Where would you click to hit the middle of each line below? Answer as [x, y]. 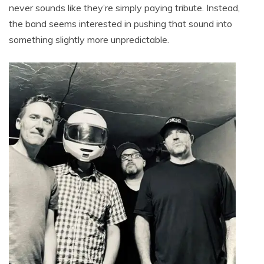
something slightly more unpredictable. [89, 39]
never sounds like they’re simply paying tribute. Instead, [124, 7]
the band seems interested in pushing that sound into [121, 23]
